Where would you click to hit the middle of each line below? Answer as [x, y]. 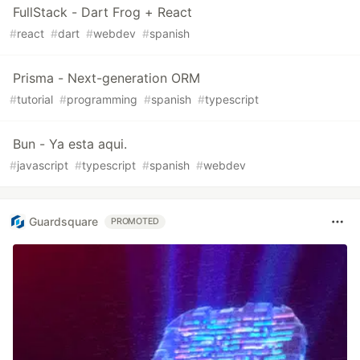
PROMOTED [135, 221]
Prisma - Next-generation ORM [106, 78]
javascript [43, 165]
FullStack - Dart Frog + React [102, 12]
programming [102, 99]
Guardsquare [63, 222]
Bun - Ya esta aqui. [70, 143]
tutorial [35, 99]
